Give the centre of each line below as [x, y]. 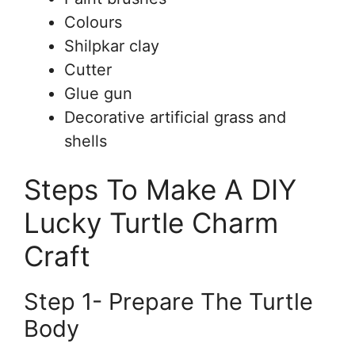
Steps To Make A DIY [160, 190]
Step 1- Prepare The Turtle [168, 302]
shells [86, 141]
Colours [93, 22]
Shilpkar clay [112, 46]
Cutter [88, 69]
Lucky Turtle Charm [151, 223]
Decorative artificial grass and [175, 117]
